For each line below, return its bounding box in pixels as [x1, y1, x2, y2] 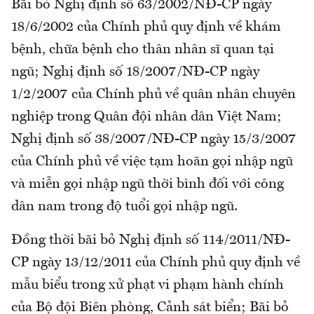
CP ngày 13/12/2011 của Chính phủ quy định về [11, 255, 300, 270]
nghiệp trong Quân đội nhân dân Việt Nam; [11, 109, 282, 124]
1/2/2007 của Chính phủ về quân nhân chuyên [11, 87, 296, 102]
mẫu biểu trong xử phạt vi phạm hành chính [11, 278, 284, 292]
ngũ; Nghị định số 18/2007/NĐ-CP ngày [11, 64, 259, 79]
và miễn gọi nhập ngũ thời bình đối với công [11, 177, 284, 191]
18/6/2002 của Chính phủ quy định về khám [11, 20, 281, 34]
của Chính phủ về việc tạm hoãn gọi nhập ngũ [11, 154, 293, 169]
